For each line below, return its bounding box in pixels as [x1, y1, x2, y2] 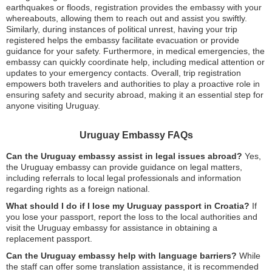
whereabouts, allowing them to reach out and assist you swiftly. [6, 13, 247, 23]
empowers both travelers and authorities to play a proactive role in [6, 78, 260, 89]
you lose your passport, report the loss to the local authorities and [6, 211, 257, 222]
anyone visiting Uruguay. [6, 100, 100, 110]
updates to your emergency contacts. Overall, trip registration [6, 67, 241, 78]
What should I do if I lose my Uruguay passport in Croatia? [6, 200, 250, 211]
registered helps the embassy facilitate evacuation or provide [6, 35, 239, 45]
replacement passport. [6, 233, 92, 243]
